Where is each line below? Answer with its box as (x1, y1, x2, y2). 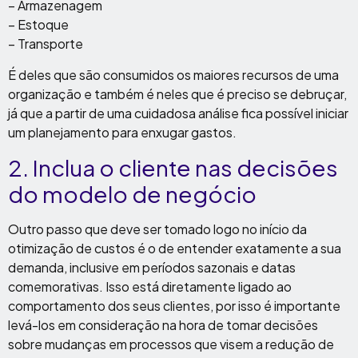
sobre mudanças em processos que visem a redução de (8, 336, 334, 352)
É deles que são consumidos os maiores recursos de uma (8, 66, 339, 83)
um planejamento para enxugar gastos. (8, 124, 237, 141)
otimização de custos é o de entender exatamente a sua (8, 240, 341, 257)
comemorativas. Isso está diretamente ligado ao (8, 278, 292, 295)
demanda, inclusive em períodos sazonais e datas (8, 259, 296, 276)
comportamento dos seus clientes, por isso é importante (8, 297, 340, 314)
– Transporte (8, 35, 83, 52)
